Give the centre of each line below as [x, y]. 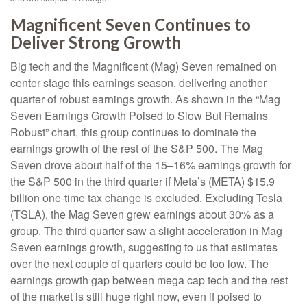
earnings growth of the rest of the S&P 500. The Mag [137, 148]
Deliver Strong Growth [96, 42]
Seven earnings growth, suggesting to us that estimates [144, 247]
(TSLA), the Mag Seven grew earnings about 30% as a [142, 214]
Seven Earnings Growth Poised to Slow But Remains [139, 115]
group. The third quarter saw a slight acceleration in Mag [146, 230]
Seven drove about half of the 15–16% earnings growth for [151, 164]
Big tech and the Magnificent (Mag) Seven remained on [144, 66]
